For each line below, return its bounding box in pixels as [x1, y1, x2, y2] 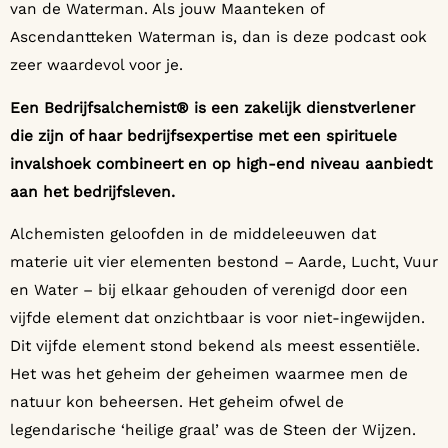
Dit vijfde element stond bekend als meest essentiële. [10, 336, 420, 355]
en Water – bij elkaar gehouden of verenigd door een [10, 280, 408, 299]
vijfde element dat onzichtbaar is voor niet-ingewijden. [10, 308, 425, 327]
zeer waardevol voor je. [10, 56, 183, 75]
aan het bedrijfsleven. [10, 182, 175, 201]
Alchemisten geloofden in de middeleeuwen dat [10, 224, 376, 243]
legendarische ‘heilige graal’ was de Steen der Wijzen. [10, 420, 416, 439]
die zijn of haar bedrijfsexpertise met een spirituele [10, 126, 397, 145]
